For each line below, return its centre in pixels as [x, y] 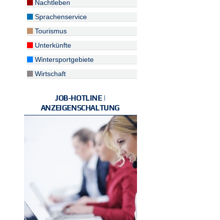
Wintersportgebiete [64, 59]
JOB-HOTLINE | [80, 98]
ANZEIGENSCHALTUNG [80, 108]
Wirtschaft [50, 74]
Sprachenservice [60, 17]
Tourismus [50, 31]
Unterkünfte [52, 45]
